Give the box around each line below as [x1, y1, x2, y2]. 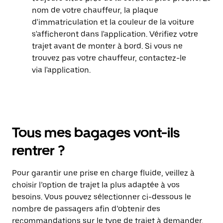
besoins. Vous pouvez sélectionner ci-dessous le [12, 192, 191, 202]
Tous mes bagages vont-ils [12, 124, 180, 141]
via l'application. [32, 65, 91, 75]
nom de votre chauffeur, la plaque [32, 5, 158, 15]
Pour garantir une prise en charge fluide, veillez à [12, 168, 195, 178]
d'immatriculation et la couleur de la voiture [32, 17, 194, 27]
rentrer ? [12, 142, 65, 159]
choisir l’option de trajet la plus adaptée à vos [12, 180, 180, 190]
